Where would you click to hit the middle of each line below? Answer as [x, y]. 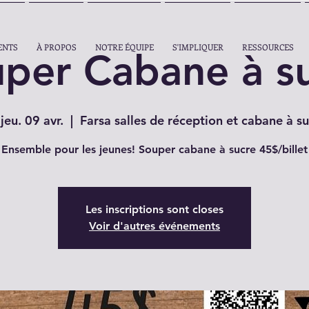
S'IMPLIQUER [198, 47]
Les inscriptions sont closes [154, 209]
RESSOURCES [268, 47]
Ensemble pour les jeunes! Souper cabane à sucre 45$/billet [154, 149]
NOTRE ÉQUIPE [124, 47]
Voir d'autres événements [154, 226]
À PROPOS [56, 47]
